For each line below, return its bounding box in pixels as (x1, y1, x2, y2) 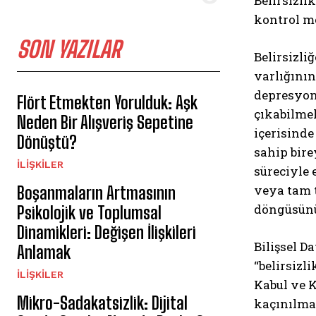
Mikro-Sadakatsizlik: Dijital (17, 293, 188, 314)
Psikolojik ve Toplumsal (17, 202, 162, 224)
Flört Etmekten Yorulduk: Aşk (17, 92, 197, 114)
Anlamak (17, 242, 71, 263)
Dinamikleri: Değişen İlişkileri (17, 222, 196, 243)
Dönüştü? (17, 132, 77, 153)
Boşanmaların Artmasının (17, 183, 176, 204)
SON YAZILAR (17, 36, 121, 63)
